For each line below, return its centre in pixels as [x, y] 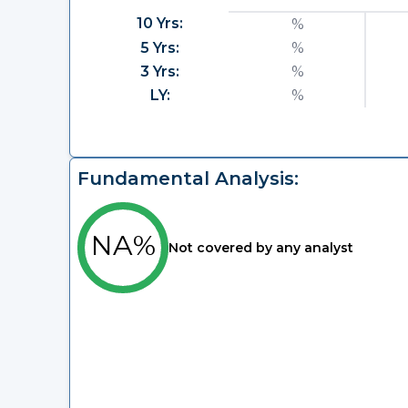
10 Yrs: [160, 23]
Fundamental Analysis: [188, 178]
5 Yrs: [160, 47]
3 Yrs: [160, 71]
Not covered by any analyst [260, 248]
